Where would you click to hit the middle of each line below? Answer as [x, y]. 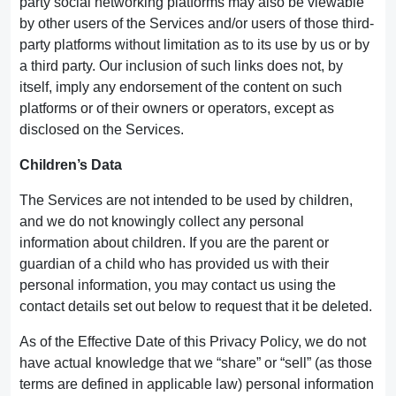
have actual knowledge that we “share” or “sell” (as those [196, 363]
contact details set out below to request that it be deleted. [196, 306]
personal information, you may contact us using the [178, 285]
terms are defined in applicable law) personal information [197, 384]
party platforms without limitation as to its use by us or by [194, 45]
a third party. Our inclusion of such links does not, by [181, 66]
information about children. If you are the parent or [174, 243]
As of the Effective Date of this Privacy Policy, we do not [193, 342]
